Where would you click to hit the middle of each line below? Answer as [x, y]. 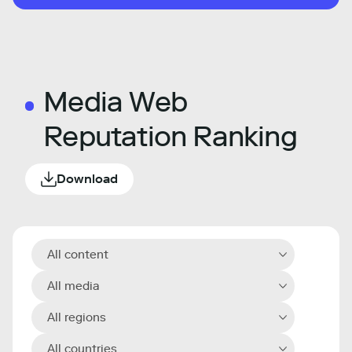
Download [87, 179]
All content [78, 255]
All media [73, 286]
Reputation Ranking [170, 136]
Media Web [115, 102]
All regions [77, 317]
